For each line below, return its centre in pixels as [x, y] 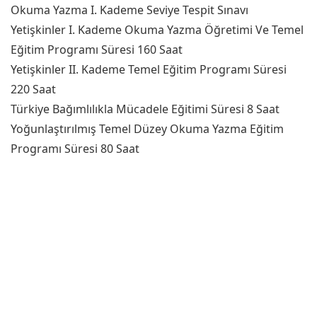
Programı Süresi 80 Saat [75, 149]
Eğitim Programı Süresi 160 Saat [97, 50]
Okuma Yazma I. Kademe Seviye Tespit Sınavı [129, 10]
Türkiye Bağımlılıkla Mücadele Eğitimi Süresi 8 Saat [145, 109]
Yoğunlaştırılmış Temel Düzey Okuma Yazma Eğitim [147, 129]
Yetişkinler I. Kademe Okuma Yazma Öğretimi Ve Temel [157, 30]
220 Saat [33, 89]
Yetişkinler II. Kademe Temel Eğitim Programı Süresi [149, 69]
